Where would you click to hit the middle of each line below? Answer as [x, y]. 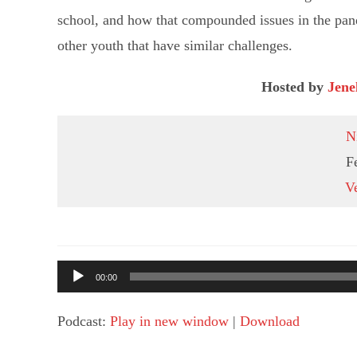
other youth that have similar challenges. [175, 45]
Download [270, 322]
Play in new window [169, 322]
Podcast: [84, 322]
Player [75, 298]
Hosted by [294, 87]
